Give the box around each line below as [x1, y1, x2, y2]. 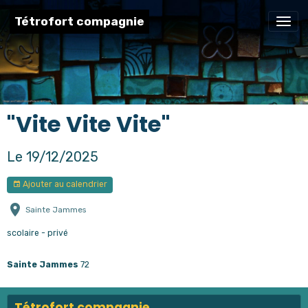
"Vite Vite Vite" [7, 108, 170, 140]
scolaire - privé [7, 228, 68, 238]
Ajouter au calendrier [21, 179, 107, 190]
